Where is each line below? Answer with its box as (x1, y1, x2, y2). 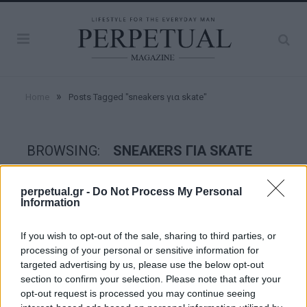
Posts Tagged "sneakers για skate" (69, 92, 207, 103)
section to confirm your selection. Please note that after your (21, 273, 281, 284)
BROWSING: (27, 143, 103, 160)
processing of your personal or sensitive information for (21, 245, 259, 256)
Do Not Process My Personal (93, 186, 242, 197)
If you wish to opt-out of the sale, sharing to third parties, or (21, 230, 276, 241)
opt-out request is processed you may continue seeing (21, 288, 256, 299)
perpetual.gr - (21, 186, 93, 197)
